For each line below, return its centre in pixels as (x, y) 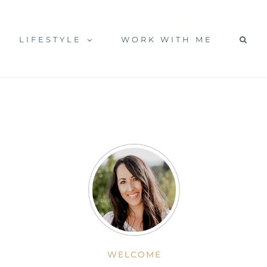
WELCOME (134, 254)
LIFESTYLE (50, 39)
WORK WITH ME (167, 39)
